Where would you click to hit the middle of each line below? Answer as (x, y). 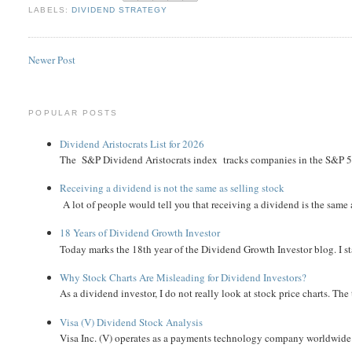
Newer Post (52, 60)
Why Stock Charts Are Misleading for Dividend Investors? (183, 277)
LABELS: (50, 9)
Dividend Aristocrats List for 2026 (132, 143)
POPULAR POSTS (73, 113)
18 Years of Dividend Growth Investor (140, 233)
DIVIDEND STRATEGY (119, 9)
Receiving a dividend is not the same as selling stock (172, 188)
